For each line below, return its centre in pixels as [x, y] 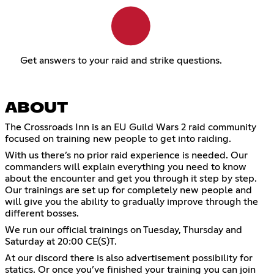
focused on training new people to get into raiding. [118, 139]
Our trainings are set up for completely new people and [128, 191]
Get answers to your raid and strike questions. [121, 61]
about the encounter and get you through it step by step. [131, 179]
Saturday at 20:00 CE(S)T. [61, 242]
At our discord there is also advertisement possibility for [129, 258]
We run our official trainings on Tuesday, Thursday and [124, 230]
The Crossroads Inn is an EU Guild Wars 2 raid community [131, 128]
